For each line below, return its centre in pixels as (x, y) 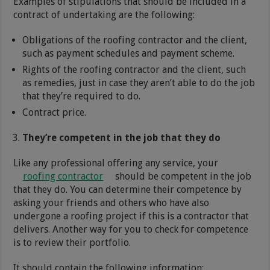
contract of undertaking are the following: (104, 14)
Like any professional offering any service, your (116, 163)
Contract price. (55, 112)
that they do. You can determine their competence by (128, 189)
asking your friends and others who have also (111, 202)
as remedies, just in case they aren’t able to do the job (139, 83)
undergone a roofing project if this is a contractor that (131, 216)
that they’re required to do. (82, 96)
